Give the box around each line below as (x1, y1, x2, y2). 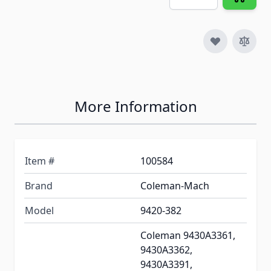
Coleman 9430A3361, (140, 229, 235, 243)
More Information (74, 96, 197, 117)
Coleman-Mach (140, 179, 209, 193)
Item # (25, 154, 54, 168)
